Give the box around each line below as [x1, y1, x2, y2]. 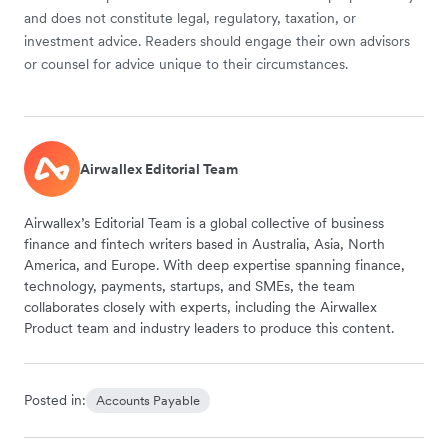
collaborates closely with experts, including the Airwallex [24, 298, 377, 317]
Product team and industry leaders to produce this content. [24, 319, 394, 338]
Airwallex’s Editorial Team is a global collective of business [24, 214, 384, 233]
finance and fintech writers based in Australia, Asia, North [24, 235, 385, 254]
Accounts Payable [96, 392, 200, 410]
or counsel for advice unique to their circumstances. [24, 55, 348, 74]
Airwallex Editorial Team [80, 159, 238, 178]
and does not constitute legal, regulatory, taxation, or [24, 9, 356, 28]
